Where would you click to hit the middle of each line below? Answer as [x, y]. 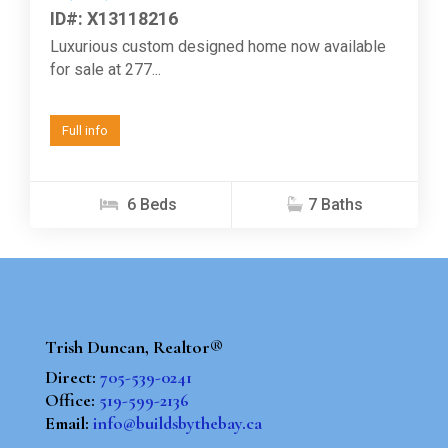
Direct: [72, 376]
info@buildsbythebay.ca [177, 422]
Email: [68, 422]
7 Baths [335, 204]
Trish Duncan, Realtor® [133, 346]
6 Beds [150, 204]
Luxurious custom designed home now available [218, 46]
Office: [71, 399]
